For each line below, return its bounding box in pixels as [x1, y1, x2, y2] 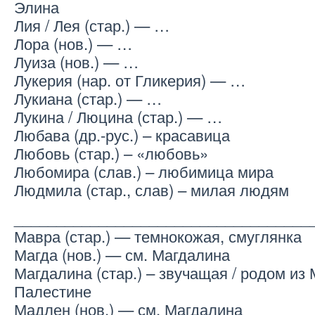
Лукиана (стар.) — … [14, 86, 162, 110]
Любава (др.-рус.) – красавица [14, 123, 230, 146]
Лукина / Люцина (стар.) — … [14, 105, 222, 128]
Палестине [14, 279, 91, 302]
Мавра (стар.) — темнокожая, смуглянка [14, 224, 302, 247]
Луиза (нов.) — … [14, 50, 139, 73]
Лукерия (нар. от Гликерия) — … [14, 68, 245, 91]
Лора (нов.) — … [14, 32, 132, 55]
